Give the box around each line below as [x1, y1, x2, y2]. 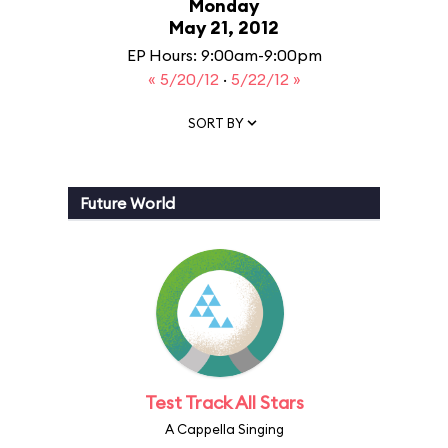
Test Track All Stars [144, 391, 304, 414]
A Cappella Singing [164, 421, 284, 437]
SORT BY [188, 114, 244, 131]
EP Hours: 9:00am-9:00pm [126, 45, 322, 65]
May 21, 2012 [169, 16, 279, 39]
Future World [80, 193, 175, 213]
